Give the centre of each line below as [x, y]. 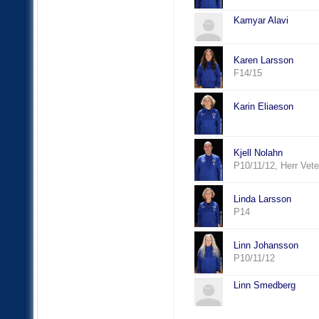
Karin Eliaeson [263, 107]
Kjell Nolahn [258, 153]
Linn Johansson [266, 246]
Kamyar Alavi [261, 21]
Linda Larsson [262, 199]
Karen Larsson [263, 61]
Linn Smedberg [264, 286]
